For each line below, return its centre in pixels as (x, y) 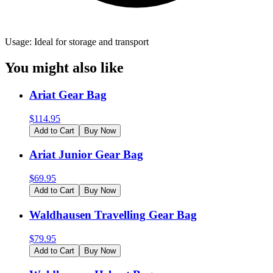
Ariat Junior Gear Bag (86, 155)
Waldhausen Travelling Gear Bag (113, 214)
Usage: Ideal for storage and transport (77, 42)
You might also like (64, 68)
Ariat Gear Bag (68, 94)
